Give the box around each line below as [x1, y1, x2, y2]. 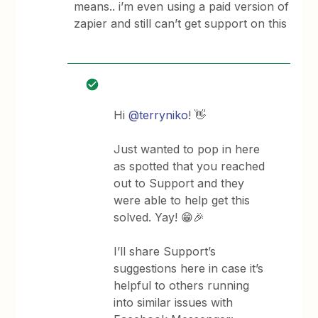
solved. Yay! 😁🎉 [114, 210, 205, 224]
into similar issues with [114, 295, 234, 309]
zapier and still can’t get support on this [74, 16, 287, 31]
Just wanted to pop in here [114, 142, 261, 156]
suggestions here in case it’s [114, 261, 264, 275]
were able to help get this [114, 193, 251, 207]
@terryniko [128, 108, 189, 122]
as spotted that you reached [114, 159, 265, 173]
